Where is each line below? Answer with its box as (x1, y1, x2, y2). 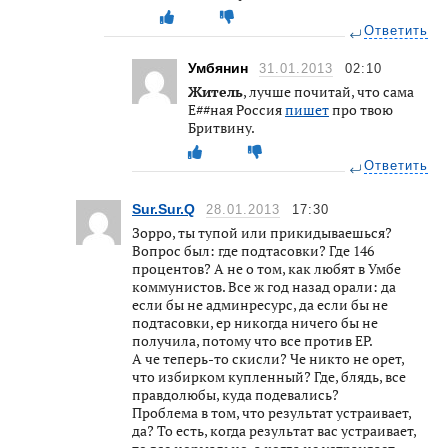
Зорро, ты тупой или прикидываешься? (132, 222, 392, 242)
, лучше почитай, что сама (243, 81, 414, 101)
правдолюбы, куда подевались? (132, 384, 339, 404)
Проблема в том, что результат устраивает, (132, 402, 411, 422)
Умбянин (188, 59, 252, 76)
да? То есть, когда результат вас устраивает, (132, 420, 416, 440)
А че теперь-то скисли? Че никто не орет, (132, 348, 404, 368)
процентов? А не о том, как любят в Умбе (132, 258, 401, 278)
